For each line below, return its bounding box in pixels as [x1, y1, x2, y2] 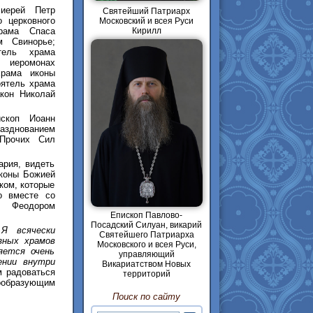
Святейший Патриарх [103, 6, 190, 16]
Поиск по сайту [112, 291, 180, 303]
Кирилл [131, 26, 161, 36]
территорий [122, 269, 170, 279]
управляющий [118, 249, 175, 259]
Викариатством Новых [102, 259, 191, 269]
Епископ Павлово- [110, 210, 182, 220]
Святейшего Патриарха [99, 230, 194, 240]
